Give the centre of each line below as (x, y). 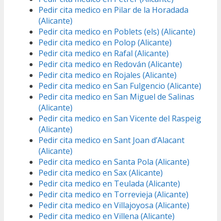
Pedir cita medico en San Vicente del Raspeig (120, 119)
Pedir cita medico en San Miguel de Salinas (116, 97)
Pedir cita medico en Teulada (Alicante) (109, 184)
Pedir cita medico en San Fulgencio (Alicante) (120, 86)
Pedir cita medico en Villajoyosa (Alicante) (114, 205)
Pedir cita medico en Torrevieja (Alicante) (113, 195)
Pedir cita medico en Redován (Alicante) (110, 64)
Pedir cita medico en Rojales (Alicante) (108, 75)
